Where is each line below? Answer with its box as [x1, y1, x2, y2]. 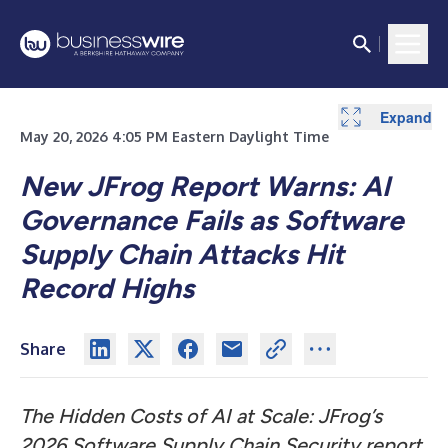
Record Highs [20, 271, 194, 305]
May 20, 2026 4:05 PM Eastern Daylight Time [20, 128, 329, 145]
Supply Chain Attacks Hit [20, 237, 344, 271]
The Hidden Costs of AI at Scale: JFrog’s [20, 404, 382, 428]
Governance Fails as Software [20, 203, 404, 237]
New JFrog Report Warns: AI [20, 169, 390, 203]
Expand [380, 106, 432, 127]
